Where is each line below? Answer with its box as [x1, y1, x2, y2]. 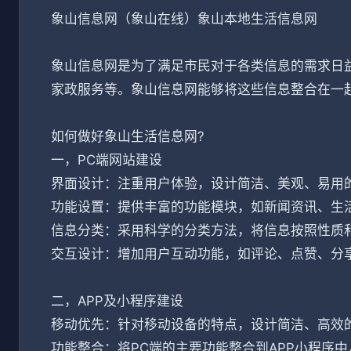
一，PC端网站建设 [51, 152, 162, 168]
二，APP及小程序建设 [51, 293, 183, 309]
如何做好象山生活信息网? [51, 128, 204, 144]
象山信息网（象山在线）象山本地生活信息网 [51, 11, 317, 27]
